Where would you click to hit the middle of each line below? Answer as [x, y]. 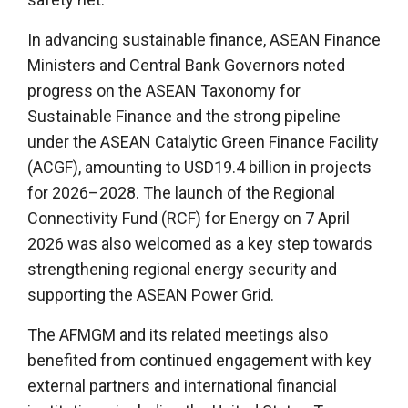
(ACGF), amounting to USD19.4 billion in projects [199, 167]
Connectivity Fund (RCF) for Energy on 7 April [189, 218]
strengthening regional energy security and [182, 269]
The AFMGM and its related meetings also [178, 334]
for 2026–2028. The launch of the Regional [181, 192]
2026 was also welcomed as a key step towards [200, 243]
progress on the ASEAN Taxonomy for [164, 90]
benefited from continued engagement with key [199, 360]
